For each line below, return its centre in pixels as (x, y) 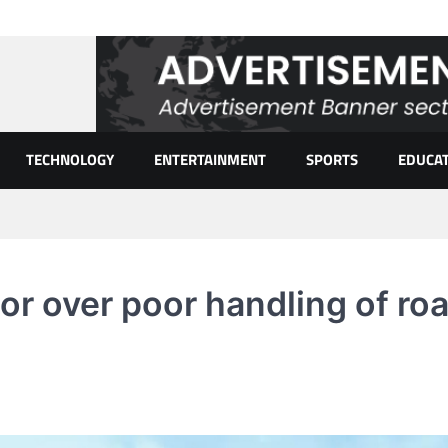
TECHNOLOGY (70, 159)
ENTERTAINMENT (210, 159)
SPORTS (332, 159)
